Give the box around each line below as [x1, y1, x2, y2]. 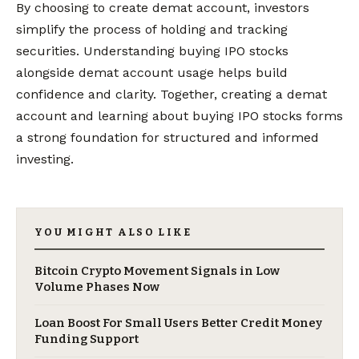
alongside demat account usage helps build [16, 65, 288, 81]
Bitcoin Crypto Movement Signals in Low [34, 264, 280, 279]
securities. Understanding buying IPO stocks [16, 43, 288, 59]
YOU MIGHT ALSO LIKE [34, 226, 192, 239]
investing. [16, 151, 74, 167]
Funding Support [34, 332, 139, 347]
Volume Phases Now [34, 280, 159, 295]
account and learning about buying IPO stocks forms [16, 108, 343, 124]
